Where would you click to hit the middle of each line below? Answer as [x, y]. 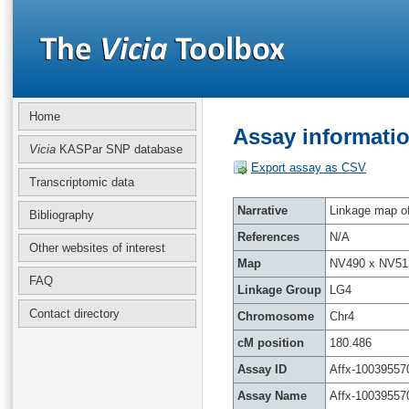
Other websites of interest [97, 248]
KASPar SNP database [119, 149]
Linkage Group [279, 290]
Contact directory [74, 314]
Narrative [262, 210]
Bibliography [62, 215]
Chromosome [276, 316]
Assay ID [262, 369]
